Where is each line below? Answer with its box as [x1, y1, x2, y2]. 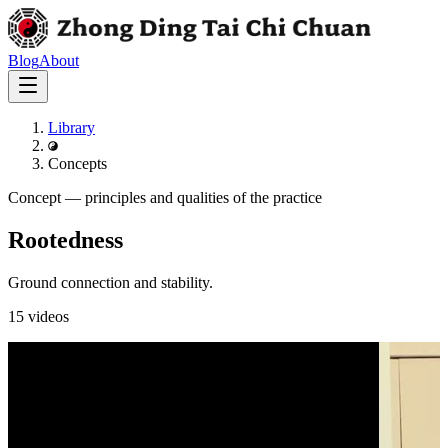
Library [48, 119, 95, 136]
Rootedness [8, 226, 123, 253]
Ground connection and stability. [8, 273, 213, 291]
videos [28, 307, 69, 325]
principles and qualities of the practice [85, 189, 322, 206]
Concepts [48, 155, 107, 172]
